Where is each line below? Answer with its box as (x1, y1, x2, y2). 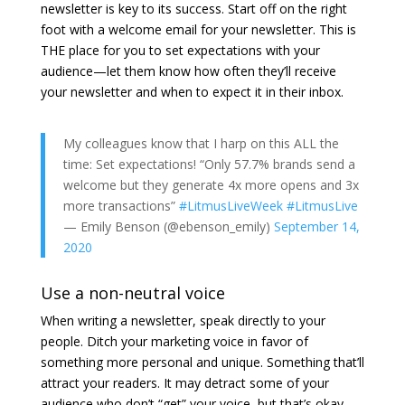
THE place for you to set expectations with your (40, 41, 320, 59)
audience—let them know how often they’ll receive (40, 61, 336, 80)
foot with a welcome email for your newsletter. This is (40, 20, 356, 38)
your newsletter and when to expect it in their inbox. (40, 82, 344, 100)
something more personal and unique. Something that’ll (40, 353, 364, 371)
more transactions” (62, 196, 179, 214)
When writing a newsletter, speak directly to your (40, 311, 325, 329)
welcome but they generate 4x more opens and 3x (62, 175, 359, 193)
